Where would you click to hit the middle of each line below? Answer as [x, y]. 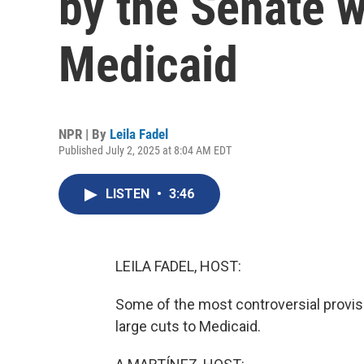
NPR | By [84, 134]
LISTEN [129, 194]
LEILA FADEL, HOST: [178, 266]
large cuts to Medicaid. [188, 326]
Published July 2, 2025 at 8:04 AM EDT [145, 150]
